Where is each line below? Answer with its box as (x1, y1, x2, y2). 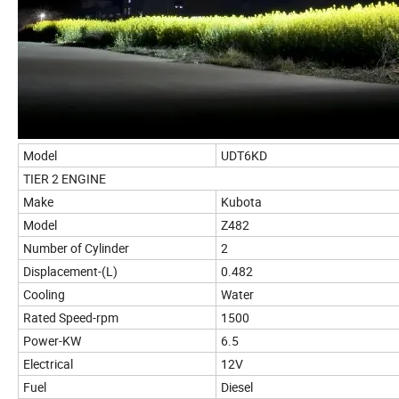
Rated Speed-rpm (23, 309, 118, 327)
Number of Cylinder (23, 240, 129, 257)
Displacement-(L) (23, 263, 118, 281)
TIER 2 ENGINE (23, 170, 106, 188)
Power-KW (23, 332, 81, 350)
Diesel (221, 379, 253, 396)
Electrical (23, 355, 73, 373)
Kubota (221, 193, 262, 211)
